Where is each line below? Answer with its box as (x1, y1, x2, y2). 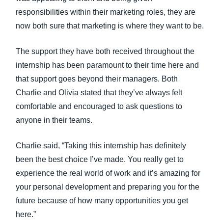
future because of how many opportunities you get (16, 196, 188, 205)
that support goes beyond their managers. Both (16, 75, 178, 83)
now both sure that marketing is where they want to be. (16, 22, 204, 30)
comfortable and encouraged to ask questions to (16, 102, 182, 110)
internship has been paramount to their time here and (16, 61, 199, 69)
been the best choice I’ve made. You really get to (16, 155, 184, 164)
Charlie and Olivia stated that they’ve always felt (16, 88, 182, 97)
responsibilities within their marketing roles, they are (16, 8, 195, 16)
